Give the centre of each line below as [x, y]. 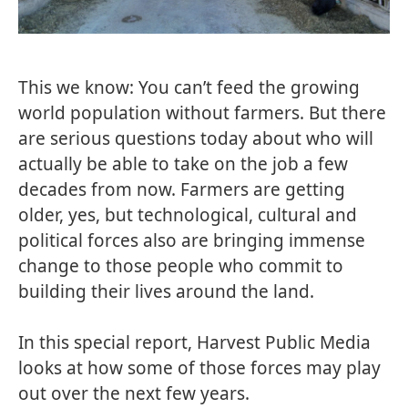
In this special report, [107, 342]
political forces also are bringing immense [192, 240]
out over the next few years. [134, 393]
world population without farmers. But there [202, 113]
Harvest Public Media [284, 342]
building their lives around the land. [166, 291]
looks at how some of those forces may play [199, 368]
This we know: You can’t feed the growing [189, 87]
